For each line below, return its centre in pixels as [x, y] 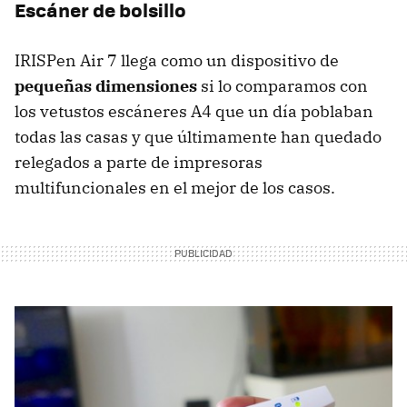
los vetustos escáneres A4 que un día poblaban [194, 111]
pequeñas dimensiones [106, 85]
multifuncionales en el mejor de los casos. [175, 187]
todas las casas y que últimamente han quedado [198, 136]
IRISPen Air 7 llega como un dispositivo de [177, 60]
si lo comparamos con [283, 85]
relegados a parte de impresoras [139, 162]
